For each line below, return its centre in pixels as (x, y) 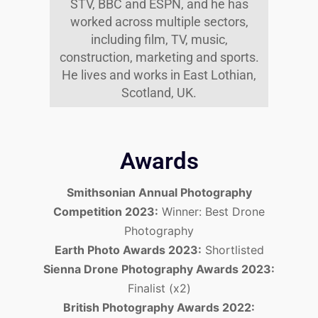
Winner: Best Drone (212, 211)
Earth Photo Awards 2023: (128, 250)
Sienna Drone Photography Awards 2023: (159, 269)
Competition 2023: (106, 211)
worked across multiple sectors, (159, 21)
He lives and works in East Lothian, (159, 75)
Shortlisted (232, 250)
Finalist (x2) (159, 288)
